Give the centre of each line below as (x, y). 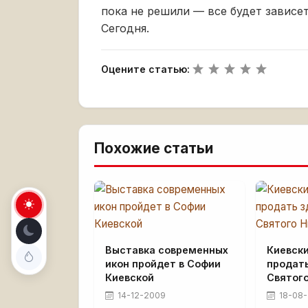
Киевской (130, 277)
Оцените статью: (145, 69)
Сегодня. (125, 28)
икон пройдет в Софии (163, 264)
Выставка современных (167, 250)
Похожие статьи (154, 148)
